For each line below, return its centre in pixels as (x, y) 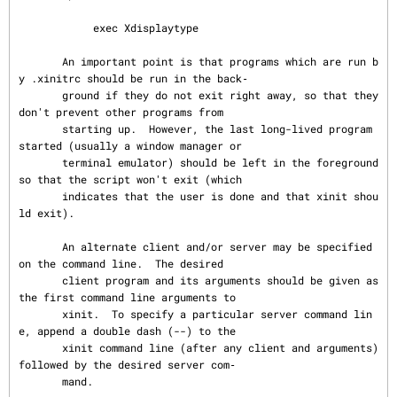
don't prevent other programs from (121, 112)
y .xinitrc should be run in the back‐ (133, 78)
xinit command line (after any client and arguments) (40, 347)
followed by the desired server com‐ (127, 364)
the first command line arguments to (127, 297)
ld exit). (47, 213)
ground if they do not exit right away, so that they (40, 95)
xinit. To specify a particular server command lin (40, 314)
